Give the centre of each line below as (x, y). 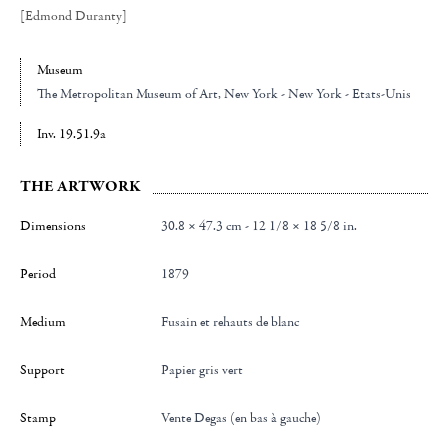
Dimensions (53, 225)
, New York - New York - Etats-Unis (314, 93)
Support (42, 369)
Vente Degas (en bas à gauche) (245, 417)
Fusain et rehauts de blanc (234, 321)
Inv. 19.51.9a (71, 133)
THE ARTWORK (80, 185)
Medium (43, 321)
